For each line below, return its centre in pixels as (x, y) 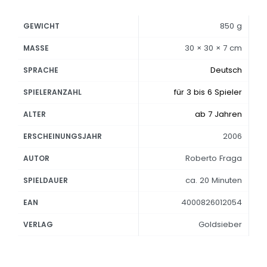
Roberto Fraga (213, 158)
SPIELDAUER (46, 180)
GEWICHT (42, 26)
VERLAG (38, 224)
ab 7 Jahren (218, 114)
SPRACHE (41, 70)
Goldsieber (220, 224)
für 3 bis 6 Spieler (208, 92)
